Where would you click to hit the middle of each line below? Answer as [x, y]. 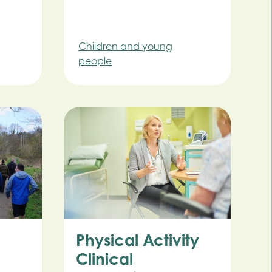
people [95, 61]
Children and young [125, 46]
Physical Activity [137, 240]
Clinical [104, 258]
